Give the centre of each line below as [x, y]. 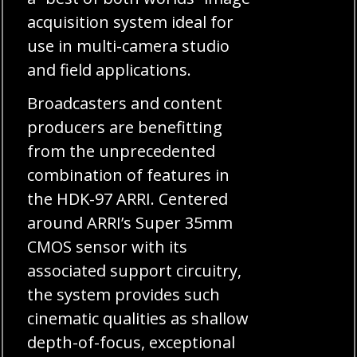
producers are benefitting [125, 127]
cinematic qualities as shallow [138, 318]
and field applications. [110, 69]
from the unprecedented [122, 151]
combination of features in [129, 175]
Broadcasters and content [125, 103]
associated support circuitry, [135, 270]
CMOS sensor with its [108, 246]
